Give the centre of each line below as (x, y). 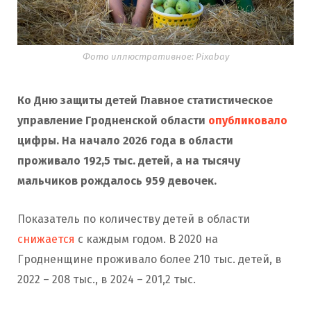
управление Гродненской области (111, 120)
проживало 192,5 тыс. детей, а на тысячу (129, 160)
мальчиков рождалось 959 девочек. (118, 180)
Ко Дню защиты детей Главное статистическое (145, 100)
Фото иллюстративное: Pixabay (155, 57)
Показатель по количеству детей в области (134, 219)
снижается (46, 239)
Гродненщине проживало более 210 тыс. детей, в (150, 259)
